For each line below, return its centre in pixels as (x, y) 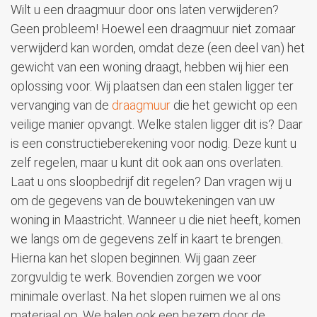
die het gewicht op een (234, 105)
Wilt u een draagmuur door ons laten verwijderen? (145, 10)
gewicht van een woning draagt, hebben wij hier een (150, 67)
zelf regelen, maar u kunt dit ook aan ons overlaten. (147, 163)
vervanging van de (61, 105)
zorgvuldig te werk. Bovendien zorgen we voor (136, 277)
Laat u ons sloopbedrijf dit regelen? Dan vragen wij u (151, 182)
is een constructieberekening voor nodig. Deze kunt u (154, 144)
